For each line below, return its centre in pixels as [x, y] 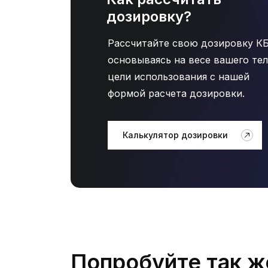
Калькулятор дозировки [175, 135]
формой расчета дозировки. [176, 93]
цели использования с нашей [179, 77]
